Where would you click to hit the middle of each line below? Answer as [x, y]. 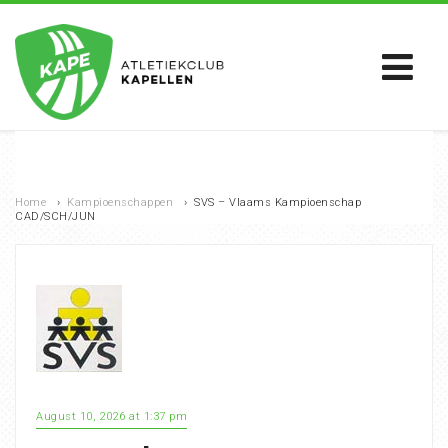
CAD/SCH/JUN [55, 216]
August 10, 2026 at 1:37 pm [111, 416]
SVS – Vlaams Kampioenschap [277, 202]
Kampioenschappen [120, 202]
